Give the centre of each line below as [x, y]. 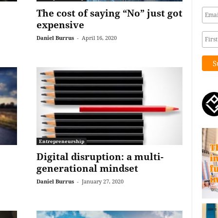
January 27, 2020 [102, 181]
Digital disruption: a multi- [100, 157]
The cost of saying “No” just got [109, 13]
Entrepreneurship [61, 141]
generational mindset [87, 168]
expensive [60, 25]
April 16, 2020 [99, 38]
